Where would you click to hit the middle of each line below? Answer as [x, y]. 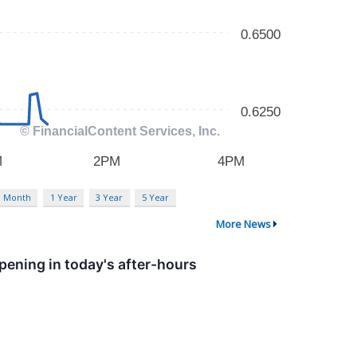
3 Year [110, 198]
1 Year [63, 198]
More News [243, 224]
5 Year [155, 198]
